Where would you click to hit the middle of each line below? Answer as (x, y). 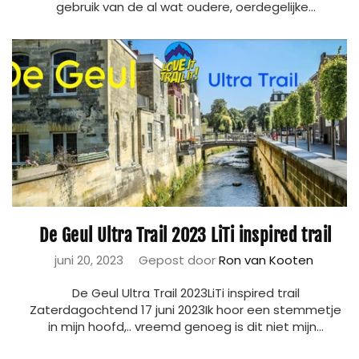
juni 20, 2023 (89, 260)
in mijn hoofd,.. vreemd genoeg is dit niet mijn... (186, 327)
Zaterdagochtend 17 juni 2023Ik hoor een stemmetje (186, 310)
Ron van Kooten (266, 260)
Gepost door (178, 260)
